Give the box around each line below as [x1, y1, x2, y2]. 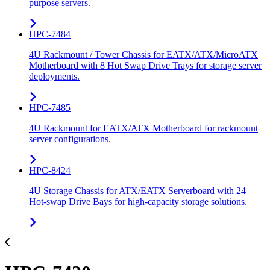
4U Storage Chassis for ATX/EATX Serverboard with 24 [29, 186, 246, 196]
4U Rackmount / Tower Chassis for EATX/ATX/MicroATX [29, 49, 258, 60]
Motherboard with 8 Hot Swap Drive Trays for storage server [29, 60, 262, 71]
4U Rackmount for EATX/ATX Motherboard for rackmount [29, 123, 258, 134]
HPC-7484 [29, 29, 71, 40]
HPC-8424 [29, 165, 71, 176]
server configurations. [29, 134, 111, 145]
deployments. [29, 71, 80, 82]
